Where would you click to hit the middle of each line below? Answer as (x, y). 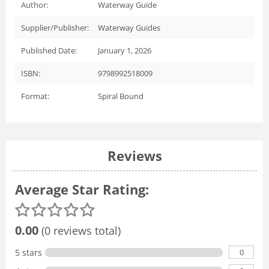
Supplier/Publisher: (55, 27)
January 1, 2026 (125, 50)
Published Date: (49, 50)
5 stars (29, 252)
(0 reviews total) (80, 230)
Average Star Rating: (82, 189)
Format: (35, 96)
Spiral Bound (121, 96)
